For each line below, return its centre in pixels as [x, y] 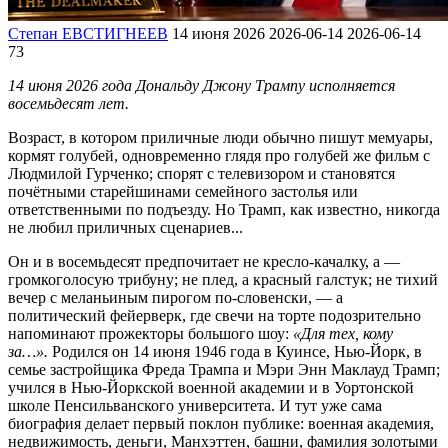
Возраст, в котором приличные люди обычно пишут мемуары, [220, 137]
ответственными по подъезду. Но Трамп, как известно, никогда [224, 209]
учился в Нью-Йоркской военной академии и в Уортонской [211, 387]
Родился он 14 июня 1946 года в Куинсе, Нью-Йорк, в [235, 351]
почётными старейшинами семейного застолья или [183, 191]
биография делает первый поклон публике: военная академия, [221, 423]
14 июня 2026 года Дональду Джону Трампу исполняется [201, 85]
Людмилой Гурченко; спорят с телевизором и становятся [201, 173]
